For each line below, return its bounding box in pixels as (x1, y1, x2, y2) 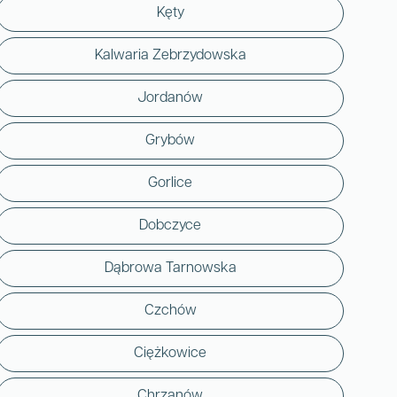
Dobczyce (139, 218, 201, 233)
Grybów (145, 133, 195, 148)
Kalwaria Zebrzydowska (94, 48, 246, 63)
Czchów (144, 303, 197, 318)
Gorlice (148, 175, 192, 191)
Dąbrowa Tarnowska (104, 261, 237, 276)
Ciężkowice (134, 346, 206, 361)
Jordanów (137, 90, 203, 105)
